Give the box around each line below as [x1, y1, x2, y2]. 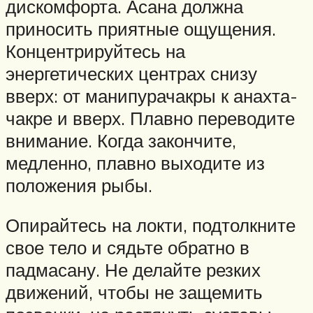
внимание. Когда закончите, [6, 129, 236, 152]
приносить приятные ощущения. [6, 17, 276, 40]
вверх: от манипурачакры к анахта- [6, 84, 298, 107]
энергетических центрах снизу [6, 61, 257, 85]
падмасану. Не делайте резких [6, 259, 261, 282]
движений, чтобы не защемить [6, 281, 263, 304]
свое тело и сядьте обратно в [6, 236, 249, 259]
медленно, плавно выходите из [6, 151, 265, 174]
